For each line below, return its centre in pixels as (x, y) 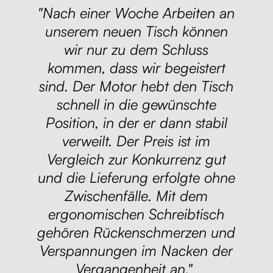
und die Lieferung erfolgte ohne (136, 178)
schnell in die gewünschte (136, 105)
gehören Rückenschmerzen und (136, 232)
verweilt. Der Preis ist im (136, 141)
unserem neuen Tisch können (136, 31)
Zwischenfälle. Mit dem (136, 196)
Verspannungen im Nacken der (136, 251)
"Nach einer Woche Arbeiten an (136, 13)
